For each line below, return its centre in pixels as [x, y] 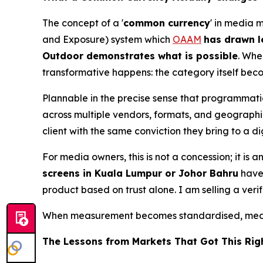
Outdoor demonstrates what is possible [140, 55]
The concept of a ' [83, 23]
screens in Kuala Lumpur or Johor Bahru [140, 173]
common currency [167, 23]
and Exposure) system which [107, 39]
